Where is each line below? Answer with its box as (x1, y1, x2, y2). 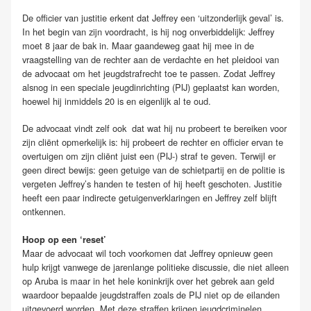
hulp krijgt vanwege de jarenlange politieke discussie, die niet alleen (22, 260, 289, 274)
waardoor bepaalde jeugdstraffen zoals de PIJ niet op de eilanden (22, 287, 280, 301)
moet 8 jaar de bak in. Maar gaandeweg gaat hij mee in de (22, 38, 254, 52)
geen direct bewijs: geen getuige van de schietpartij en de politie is (22, 162, 285, 176)
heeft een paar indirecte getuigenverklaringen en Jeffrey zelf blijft (22, 190, 277, 204)
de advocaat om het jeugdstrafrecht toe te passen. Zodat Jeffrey (22, 66, 275, 80)
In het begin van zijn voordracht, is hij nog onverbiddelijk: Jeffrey (22, 24, 274, 38)
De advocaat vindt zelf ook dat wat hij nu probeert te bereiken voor (22, 121, 287, 135)
